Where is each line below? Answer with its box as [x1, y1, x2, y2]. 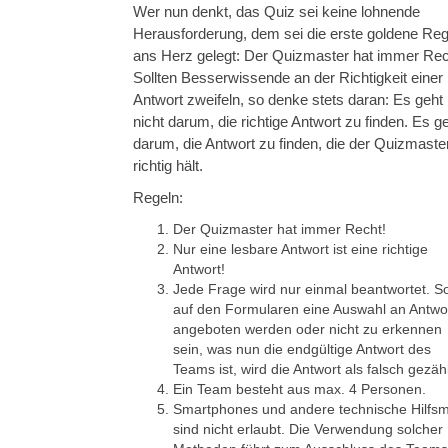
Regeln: [133, 189, 183, 207]
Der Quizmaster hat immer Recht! [173, 221, 386, 238]
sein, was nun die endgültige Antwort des [173, 341, 431, 358]
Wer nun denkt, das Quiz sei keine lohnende [133, 3, 420, 21]
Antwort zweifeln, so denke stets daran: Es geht [133, 91, 443, 109]
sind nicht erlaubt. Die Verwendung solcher [173, 421, 443, 438]
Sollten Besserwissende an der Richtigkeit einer [133, 69, 443, 87]
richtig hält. [133, 157, 203, 175]
